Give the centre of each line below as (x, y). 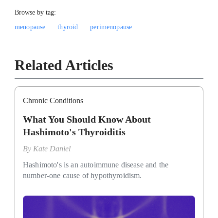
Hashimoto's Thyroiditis (74, 132)
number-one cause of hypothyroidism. (82, 175)
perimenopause (111, 27)
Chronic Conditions (53, 100)
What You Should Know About (87, 119)
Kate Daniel (52, 148)
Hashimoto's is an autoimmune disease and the (96, 164)
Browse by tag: (35, 12)
